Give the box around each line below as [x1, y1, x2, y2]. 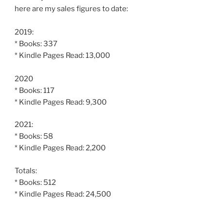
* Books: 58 [15, 132, 53, 141]
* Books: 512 [15, 178, 56, 187]
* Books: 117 [15, 86, 54, 95]
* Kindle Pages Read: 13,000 [15, 51, 110, 60]
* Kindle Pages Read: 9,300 [15, 97, 107, 107]
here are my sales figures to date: [15, 4, 128, 13]
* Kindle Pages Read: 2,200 [15, 144, 106, 153]
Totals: [15, 166, 37, 175]
